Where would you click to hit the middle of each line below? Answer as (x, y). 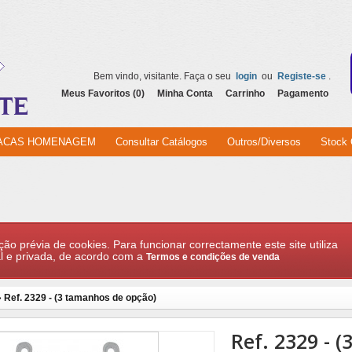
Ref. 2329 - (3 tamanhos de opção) (80, 298)
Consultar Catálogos (161, 142)
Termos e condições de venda (213, 257)
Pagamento (303, 93)
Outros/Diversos (264, 142)
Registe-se (302, 76)
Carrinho (245, 93)
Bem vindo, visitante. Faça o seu (163, 76)
